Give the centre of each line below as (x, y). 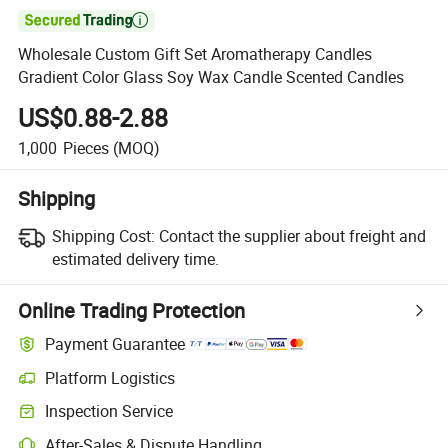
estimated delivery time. (135, 258)
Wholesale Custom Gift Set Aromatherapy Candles (195, 54)
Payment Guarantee (115, 344)
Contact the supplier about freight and (292, 235)
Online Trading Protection (132, 310)
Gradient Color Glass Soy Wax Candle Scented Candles (211, 77)
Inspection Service (109, 411)
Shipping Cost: (103, 235)
